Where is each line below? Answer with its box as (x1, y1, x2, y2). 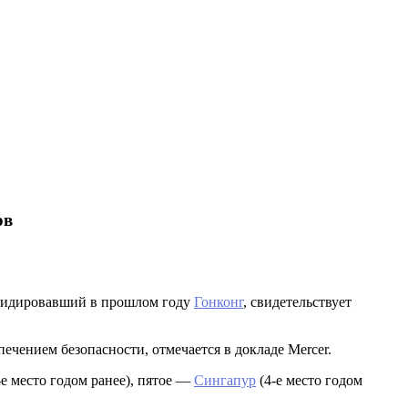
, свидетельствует (243, 294, 352, 311)
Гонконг (194, 294, 243, 311)
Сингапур (194, 372, 256, 389)
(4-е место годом (256, 372, 362, 389)
